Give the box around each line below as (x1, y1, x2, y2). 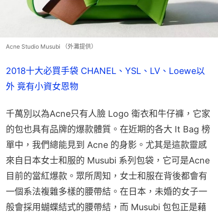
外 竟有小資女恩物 (6, 81, 78, 92)
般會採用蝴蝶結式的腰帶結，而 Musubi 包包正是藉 (6, 202, 206, 213)
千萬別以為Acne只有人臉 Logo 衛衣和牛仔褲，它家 (6, 109, 210, 119)
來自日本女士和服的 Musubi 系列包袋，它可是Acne (6, 155, 210, 166)
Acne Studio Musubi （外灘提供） (6, 43, 97, 51)
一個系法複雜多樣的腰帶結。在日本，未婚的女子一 (6, 186, 207, 197)
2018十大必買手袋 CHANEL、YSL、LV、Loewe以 (6, 66, 205, 76)
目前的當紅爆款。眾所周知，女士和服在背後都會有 (6, 171, 207, 182)
